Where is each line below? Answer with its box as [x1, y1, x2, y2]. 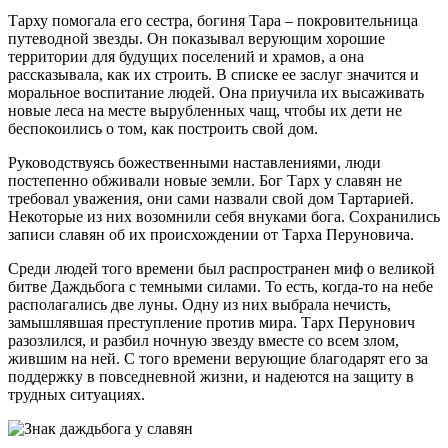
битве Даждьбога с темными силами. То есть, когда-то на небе [8, 278, 433, 296]
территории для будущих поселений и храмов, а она [8, 48, 364, 66]
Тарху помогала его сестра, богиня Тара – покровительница [8, 12, 418, 30]
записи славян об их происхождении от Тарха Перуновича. [8, 226, 414, 244]
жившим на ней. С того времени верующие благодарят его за [8, 350, 428, 368]
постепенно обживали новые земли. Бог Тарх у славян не [8, 172, 402, 190]
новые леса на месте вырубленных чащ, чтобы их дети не [8, 102, 402, 120]
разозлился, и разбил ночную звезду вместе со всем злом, [8, 332, 399, 350]
